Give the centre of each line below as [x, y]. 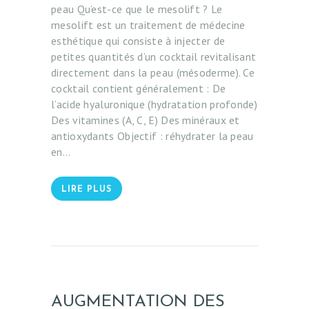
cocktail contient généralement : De [139, 89]
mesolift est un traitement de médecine [148, 25]
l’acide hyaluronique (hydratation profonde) [154, 104]
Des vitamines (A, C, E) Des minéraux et [146, 120]
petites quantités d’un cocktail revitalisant [154, 57]
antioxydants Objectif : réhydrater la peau [152, 136]
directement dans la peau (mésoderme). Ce [153, 73]
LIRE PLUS [87, 190]
